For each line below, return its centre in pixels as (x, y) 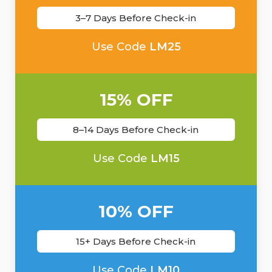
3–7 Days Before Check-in (136, 18)
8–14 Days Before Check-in (136, 130)
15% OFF (136, 100)
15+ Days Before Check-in (136, 241)
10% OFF (136, 211)
